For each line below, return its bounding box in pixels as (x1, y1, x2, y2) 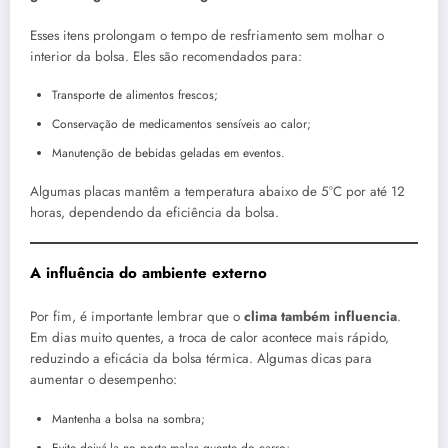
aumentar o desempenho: (30, 370, 177, 390)
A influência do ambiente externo (30, 261, 267, 284)
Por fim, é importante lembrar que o (30, 307, 244, 327)
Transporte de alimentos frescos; (52, 85, 218, 104)
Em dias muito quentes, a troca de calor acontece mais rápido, (30, 328, 389, 348)
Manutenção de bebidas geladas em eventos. (52, 143, 285, 162)
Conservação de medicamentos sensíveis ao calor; (52, 114, 311, 133)
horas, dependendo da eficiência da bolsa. (30, 202, 279, 222)
